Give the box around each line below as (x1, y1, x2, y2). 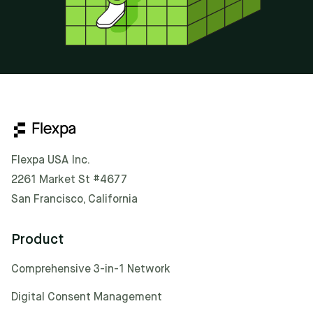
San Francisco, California (11, 194, 138, 205)
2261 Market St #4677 (11, 174, 127, 186)
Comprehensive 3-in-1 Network (11, 263, 170, 275)
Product (11, 232, 64, 247)
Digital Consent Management (11, 291, 162, 303)
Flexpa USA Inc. (11, 154, 90, 166)
